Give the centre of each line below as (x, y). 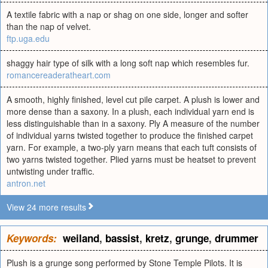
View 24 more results (46, 207)
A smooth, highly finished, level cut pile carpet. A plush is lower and (133, 99)
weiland (81, 238)
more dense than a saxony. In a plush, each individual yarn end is (130, 111)
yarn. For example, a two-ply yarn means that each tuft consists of (132, 147)
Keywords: (32, 238)
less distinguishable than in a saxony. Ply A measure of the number (133, 123)
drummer (237, 238)
